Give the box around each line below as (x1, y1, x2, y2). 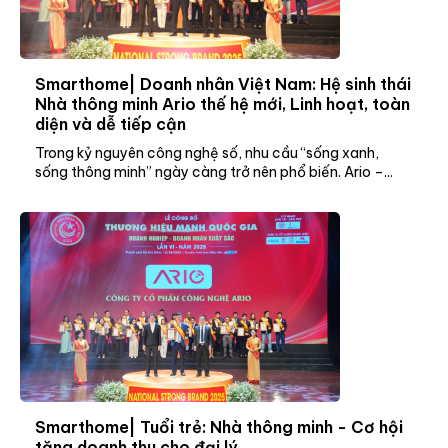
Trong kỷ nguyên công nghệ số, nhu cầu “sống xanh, (35, 143, 379, 162)
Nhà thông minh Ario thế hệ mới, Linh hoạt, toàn (35, 93, 410, 114)
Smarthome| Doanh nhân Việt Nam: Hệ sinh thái (35, 73, 411, 94)
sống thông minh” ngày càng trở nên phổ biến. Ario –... (35, 162, 393, 181)
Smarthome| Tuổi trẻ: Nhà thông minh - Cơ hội (35, 416, 403, 437)
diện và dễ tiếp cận (35, 113, 186, 134)
